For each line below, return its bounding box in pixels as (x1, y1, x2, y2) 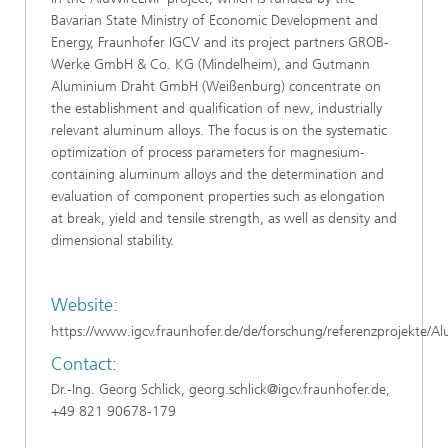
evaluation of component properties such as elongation (51, 188, 385, 205)
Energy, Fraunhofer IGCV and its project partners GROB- (51, 34, 389, 51)
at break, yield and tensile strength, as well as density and (51, 210, 397, 227)
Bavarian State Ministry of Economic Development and (51, 12, 378, 29)
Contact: (51, 352, 117, 375)
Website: (51, 294, 118, 316)
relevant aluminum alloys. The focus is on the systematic (51, 122, 387, 139)
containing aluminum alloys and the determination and (51, 166, 384, 183)
